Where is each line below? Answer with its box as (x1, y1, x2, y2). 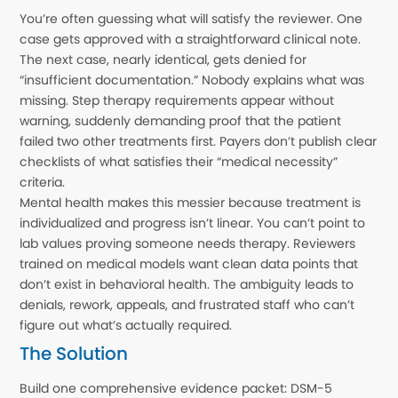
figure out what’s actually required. (20, 315, 233, 334)
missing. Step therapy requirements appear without (20, 91, 335, 109)
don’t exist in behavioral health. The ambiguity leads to (20, 275, 354, 293)
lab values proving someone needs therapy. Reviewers (20, 234, 356, 252)
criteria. (20, 172, 66, 191)
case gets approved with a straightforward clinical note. (20, 29, 362, 48)
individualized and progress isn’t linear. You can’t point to (20, 213, 366, 232)
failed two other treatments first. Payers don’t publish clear (20, 131, 378, 150)
